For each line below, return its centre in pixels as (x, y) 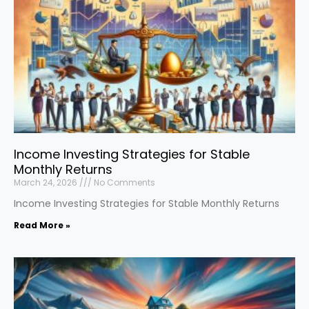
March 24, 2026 (47, 182)
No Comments (123, 182)
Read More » (42, 225)
